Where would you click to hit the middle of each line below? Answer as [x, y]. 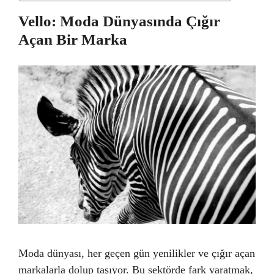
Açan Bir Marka [73, 39]
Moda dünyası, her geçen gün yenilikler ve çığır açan [137, 253]
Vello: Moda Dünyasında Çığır [119, 21]
